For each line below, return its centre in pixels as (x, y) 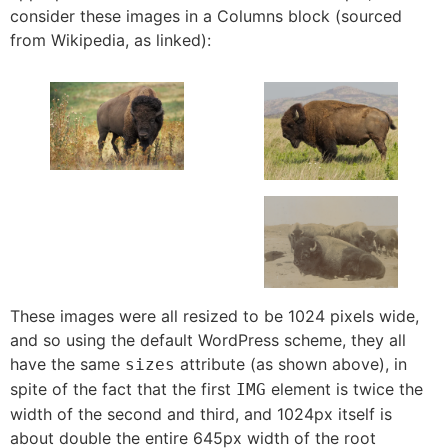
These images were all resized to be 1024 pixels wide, (214, 315)
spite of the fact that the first (123, 388)
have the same (67, 363)
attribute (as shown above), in (291, 363)
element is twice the (344, 388)
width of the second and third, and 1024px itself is (201, 413)
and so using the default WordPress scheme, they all (208, 339)
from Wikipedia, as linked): (110, 40)
